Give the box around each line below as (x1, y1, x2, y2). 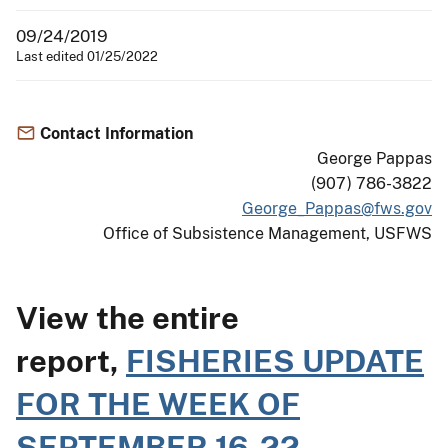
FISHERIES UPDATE (126, 341, 424, 379)
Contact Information (40, 123, 193, 143)
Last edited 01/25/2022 (16, 48, 158, 64)
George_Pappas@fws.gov (242, 198, 432, 218)
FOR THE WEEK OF (16, 384, 300, 422)
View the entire (16, 298, 239, 336)
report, (16, 341, 126, 379)
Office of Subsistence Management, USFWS (103, 223, 432, 243)
